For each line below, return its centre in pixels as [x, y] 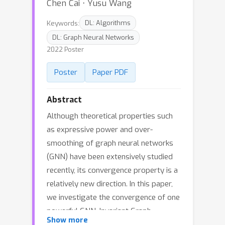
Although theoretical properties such [110, 116]
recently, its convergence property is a [112, 170]
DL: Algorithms [108, 23]
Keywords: [63, 23]
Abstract [64, 100]
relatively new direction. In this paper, [110, 184]
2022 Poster [65, 49]
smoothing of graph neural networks [110, 143]
